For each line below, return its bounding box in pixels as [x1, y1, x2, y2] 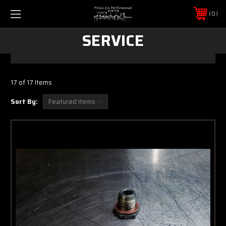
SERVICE [82, 28, 144, 52]
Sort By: [11, 96, 38, 107]
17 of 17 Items [11, 77, 52, 88]
